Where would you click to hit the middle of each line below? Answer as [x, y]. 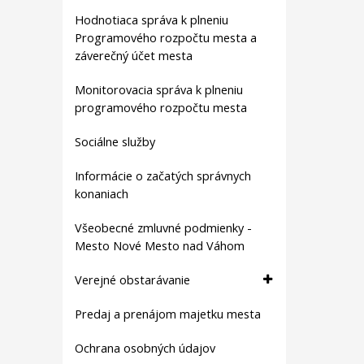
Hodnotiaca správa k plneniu [152, 20]
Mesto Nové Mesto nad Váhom [160, 246]
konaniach [102, 194]
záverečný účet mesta [134, 56]
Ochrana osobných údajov [145, 348]
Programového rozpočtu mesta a [166, 38]
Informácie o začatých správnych [163, 176]
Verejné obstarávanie [132, 280]
